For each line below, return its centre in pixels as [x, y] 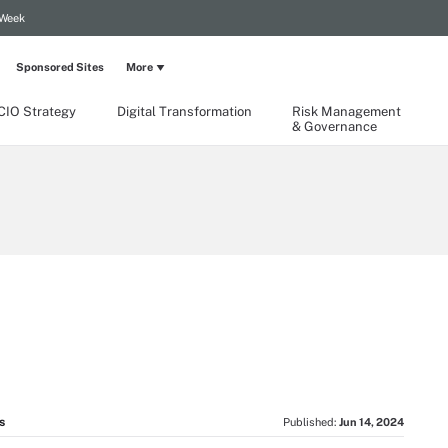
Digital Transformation [184, 111]
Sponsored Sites [60, 67]
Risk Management [346, 111]
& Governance [334, 126]
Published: [311, 422]
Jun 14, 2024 [371, 422]
